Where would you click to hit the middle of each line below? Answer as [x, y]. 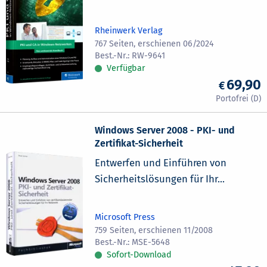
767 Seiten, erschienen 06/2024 [155, 44]
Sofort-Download [139, 255]
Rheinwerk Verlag [129, 31]
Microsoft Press [125, 218]
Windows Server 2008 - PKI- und [165, 131]
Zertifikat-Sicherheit [139, 144]
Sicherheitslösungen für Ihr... [160, 179]
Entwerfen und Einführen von [161, 163]
